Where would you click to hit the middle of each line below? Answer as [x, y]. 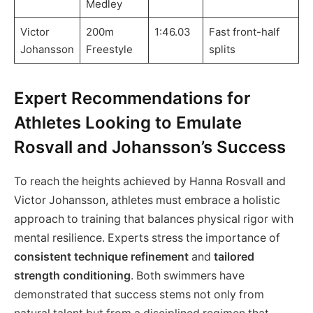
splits [222, 49]
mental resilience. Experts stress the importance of [147, 238]
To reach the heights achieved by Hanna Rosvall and [150, 181]
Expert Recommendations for [132, 99]
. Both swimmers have [188, 275]
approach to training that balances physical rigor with [154, 219]
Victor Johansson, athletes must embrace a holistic [147, 200]
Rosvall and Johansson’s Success [150, 147]
